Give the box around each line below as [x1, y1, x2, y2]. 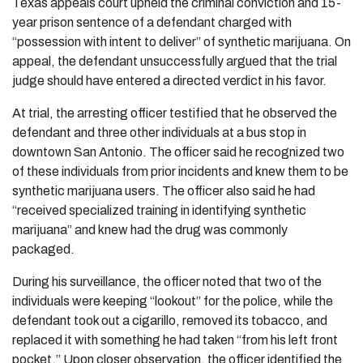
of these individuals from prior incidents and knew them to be [12, 164, 348, 178]
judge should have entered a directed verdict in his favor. [12, 74, 327, 88]
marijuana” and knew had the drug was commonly [12, 223, 288, 237]
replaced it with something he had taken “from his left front [12, 333, 338, 347]
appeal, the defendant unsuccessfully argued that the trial [12, 54, 337, 68]
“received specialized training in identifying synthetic [12, 203, 306, 217]
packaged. [12, 242, 75, 256]
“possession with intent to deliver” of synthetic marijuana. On [12, 35, 351, 49]
